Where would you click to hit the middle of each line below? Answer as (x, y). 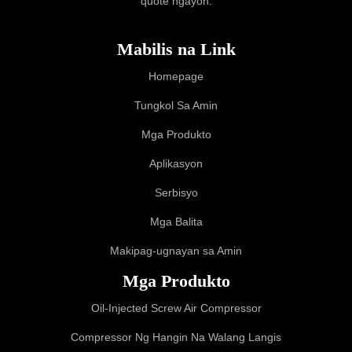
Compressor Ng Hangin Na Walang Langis (176, 337)
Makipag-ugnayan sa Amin (176, 251)
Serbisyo (176, 193)
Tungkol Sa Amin (176, 106)
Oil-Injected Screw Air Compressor (176, 308)
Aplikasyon (176, 164)
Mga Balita (176, 222)
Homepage (176, 77)
